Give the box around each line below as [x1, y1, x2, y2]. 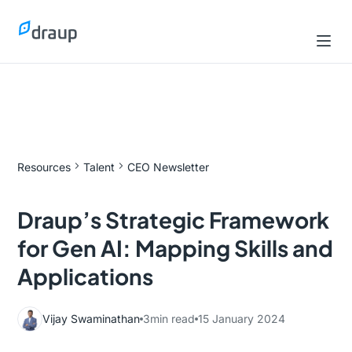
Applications [17, 262, 154, 290]
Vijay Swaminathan [42, 312, 141, 325]
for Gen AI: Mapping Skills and [17, 234, 334, 262]
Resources [17, 160, 71, 174]
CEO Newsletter [127, 160, 210, 174]
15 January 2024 [198, 312, 286, 325]
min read [150, 312, 196, 325]
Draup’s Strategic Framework [17, 206, 330, 233]
